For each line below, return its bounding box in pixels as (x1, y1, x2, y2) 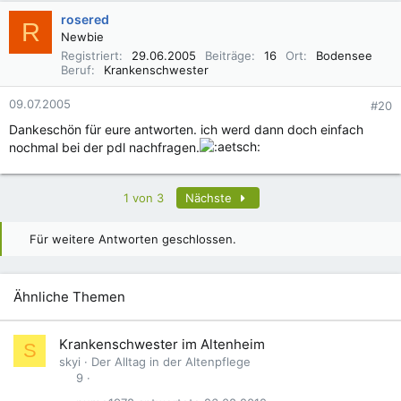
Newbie (61, 30, 104, 44)
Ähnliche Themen (13, 288, 125, 305)
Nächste (184, 191, 235, 205)
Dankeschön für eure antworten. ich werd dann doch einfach (9, 122, 363, 137)
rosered (61, 12, 109, 27)
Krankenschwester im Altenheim (59, 336, 265, 353)
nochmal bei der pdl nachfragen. (9, 140, 200, 155)
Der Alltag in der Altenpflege (91, 354, 251, 369)
